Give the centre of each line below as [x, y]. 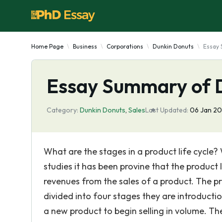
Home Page [47, 46]
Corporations [125, 46]
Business [85, 46]
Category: [62, 110]
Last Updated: [167, 110]
